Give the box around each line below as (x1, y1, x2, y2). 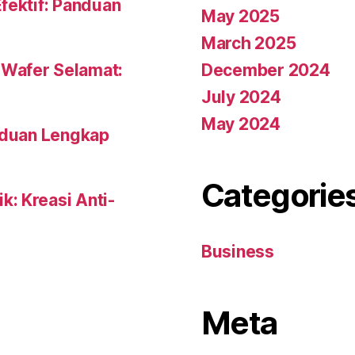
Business (201, 242, 274, 261)
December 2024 (201, 60, 330, 80)
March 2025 (201, 33, 296, 53)
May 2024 (201, 114, 281, 134)
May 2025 (201, 6, 280, 26)
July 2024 (201, 87, 281, 107)
